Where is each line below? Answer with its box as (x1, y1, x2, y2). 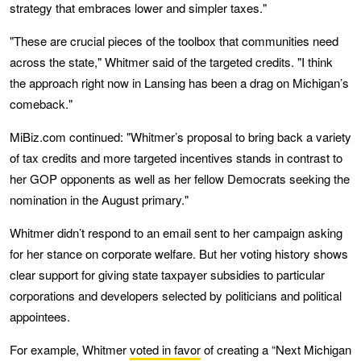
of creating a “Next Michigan (201, 340, 351, 358)
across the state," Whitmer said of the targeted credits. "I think (10, 52, 333, 70)
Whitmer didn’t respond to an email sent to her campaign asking (10, 223, 342, 241)
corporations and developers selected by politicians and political (10, 286, 342, 304)
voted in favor (130, 340, 201, 358)
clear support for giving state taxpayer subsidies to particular (10, 265, 325, 283)
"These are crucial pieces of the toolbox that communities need (10, 31, 338, 49)
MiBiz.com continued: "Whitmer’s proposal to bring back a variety (10, 127, 351, 145)
